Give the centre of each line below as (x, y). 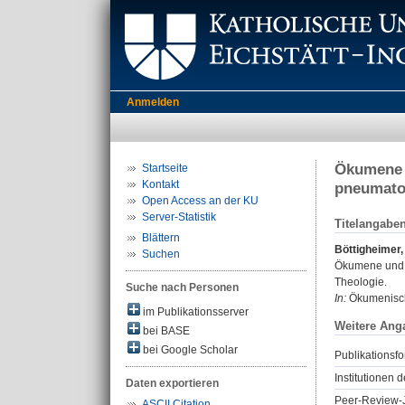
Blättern (161, 238)
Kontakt (160, 184)
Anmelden (153, 102)
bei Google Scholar (189, 350)
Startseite (165, 168)
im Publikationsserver (194, 312)
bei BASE (165, 331)
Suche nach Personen (182, 287)
